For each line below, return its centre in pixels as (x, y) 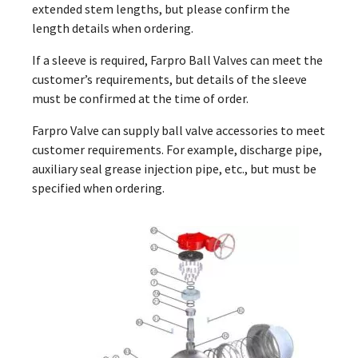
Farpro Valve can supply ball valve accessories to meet (179, 130)
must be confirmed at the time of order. (140, 98)
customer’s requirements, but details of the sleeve (169, 79)
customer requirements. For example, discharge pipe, (177, 149)
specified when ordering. (98, 188)
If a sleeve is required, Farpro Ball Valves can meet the (177, 60)
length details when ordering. (113, 28)
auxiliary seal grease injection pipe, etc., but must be (174, 169)
